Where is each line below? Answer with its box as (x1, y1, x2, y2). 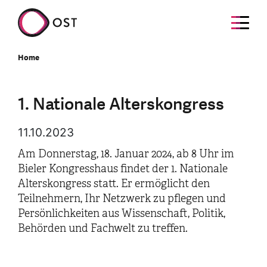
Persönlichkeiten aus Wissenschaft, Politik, (18, 207, 225, 220)
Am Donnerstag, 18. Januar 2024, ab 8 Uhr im (18, 147, 234, 160)
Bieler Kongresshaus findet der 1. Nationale (18, 162, 228, 175)
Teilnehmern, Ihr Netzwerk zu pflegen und (18, 192, 226, 205)
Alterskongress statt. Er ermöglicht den (18, 177, 210, 190)
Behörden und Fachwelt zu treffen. (18, 222, 188, 235)
